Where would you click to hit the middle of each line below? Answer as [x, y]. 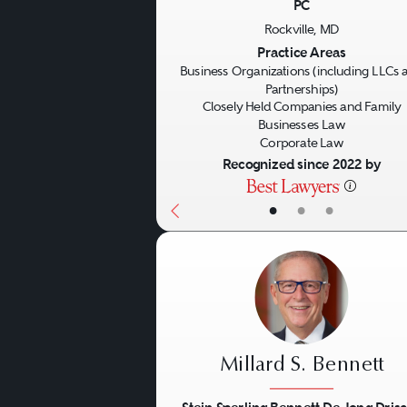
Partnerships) [302, 89]
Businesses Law [301, 125]
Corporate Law [302, 143]
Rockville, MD [302, 29]
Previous [209, 34]
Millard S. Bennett [302, 365]
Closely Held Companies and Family [302, 107]
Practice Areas [302, 52]
